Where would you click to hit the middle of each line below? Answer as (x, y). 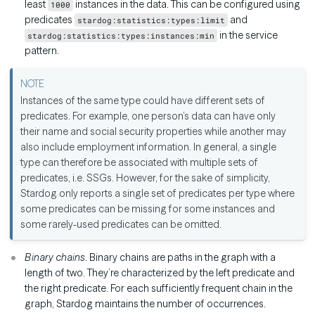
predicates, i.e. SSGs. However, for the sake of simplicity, (146, 178)
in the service (248, 36)
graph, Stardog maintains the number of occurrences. (145, 304)
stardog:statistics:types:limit (152, 20)
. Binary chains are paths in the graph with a (180, 258)
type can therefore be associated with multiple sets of (140, 163)
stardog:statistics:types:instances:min (121, 36)
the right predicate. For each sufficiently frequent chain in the (159, 289)
